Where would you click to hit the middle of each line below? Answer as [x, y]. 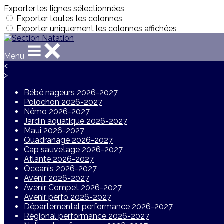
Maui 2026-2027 [54, 131]
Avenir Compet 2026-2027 [73, 188]
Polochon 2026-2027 [63, 102]
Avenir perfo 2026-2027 [68, 197]
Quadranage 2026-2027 [68, 140]
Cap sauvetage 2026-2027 [73, 150]
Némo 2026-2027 [57, 112]
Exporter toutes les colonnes [69, 19]
